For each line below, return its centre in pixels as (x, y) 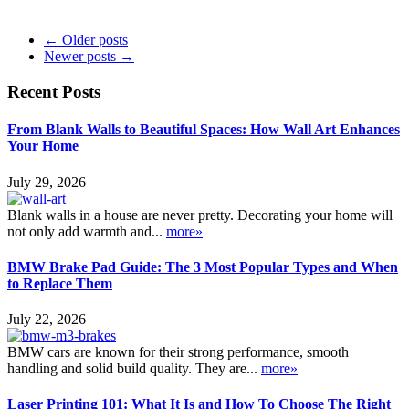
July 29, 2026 (47, 182)
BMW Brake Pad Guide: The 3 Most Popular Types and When (203, 267)
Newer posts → (89, 57)
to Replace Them (60, 283)
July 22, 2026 (47, 320)
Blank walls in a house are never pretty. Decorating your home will (200, 215)
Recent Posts (54, 92)
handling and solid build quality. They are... (134, 369)
